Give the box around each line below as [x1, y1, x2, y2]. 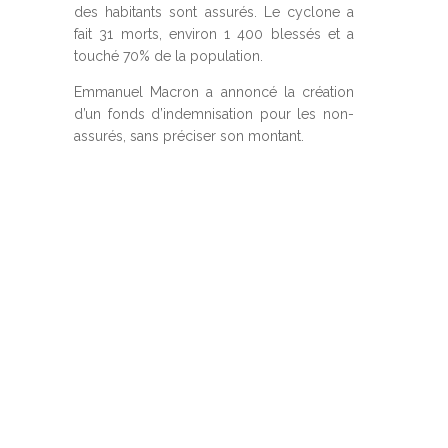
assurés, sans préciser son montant [74, 128, 301, 144]
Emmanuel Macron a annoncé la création [74, 84, 354, 100]
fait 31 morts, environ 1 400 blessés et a [74, 26, 354, 42]
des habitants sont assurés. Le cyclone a [74, 4, 354, 20]
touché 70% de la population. [74, 48, 263, 64]
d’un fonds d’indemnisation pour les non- [74, 106, 354, 122]
